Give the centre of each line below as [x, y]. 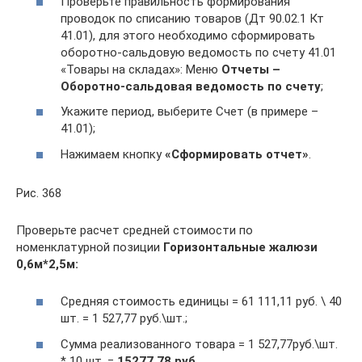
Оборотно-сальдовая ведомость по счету [191, 86]
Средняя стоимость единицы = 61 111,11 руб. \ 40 [201, 301]
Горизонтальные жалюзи [240, 247]
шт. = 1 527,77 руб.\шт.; [124, 318]
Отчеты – [251, 69]
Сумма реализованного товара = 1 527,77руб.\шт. [199, 344]
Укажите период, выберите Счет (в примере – [189, 112]
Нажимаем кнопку [113, 154]
